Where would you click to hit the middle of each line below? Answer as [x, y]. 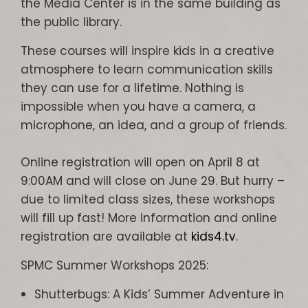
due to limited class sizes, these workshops [148, 199]
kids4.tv [213, 236]
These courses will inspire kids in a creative [147, 51]
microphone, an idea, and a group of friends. [154, 125]
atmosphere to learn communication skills [147, 69]
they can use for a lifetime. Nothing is [132, 88]
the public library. [71, 22]
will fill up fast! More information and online [149, 218]
